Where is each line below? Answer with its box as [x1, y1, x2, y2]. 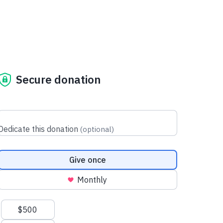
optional [82, 124, 111, 134]
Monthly [77, 174, 107, 185]
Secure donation [15, 72, 101, 87]
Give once [69, 154, 106, 165]
